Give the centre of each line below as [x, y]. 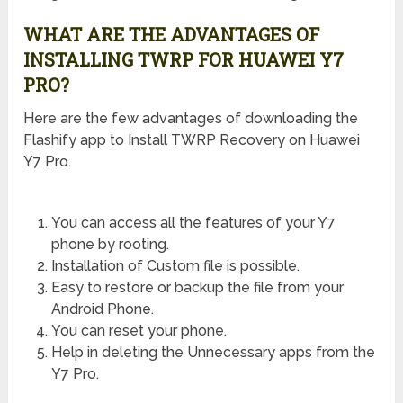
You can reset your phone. [139, 331]
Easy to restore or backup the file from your [197, 288]
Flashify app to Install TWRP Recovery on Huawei [192, 140]
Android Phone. [102, 309]
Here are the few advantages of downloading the [191, 119]
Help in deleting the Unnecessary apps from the [213, 353]
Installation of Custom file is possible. [175, 266]
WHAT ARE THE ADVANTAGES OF [172, 35]
